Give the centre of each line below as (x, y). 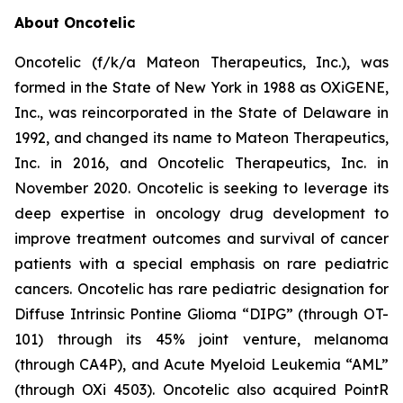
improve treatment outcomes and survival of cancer (201, 238)
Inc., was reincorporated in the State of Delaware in (201, 112)
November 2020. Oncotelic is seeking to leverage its (201, 188)
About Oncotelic (75, 22)
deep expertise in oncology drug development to (201, 213)
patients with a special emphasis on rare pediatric (201, 263)
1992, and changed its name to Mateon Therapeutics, (201, 137)
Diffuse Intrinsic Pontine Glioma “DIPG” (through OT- (201, 313)
